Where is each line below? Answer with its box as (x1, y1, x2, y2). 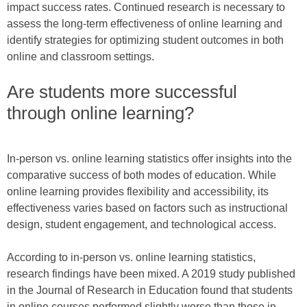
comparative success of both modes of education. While (7, 169, 276, 182)
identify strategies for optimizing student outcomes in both (7, 34, 284, 47)
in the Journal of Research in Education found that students (7, 284, 293, 297)
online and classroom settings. (7, 51, 154, 63)
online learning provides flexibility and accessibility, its (7, 186, 269, 198)
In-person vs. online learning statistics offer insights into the (7, 153, 292, 165)
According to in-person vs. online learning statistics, (7, 251, 256, 264)
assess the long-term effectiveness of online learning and (7, 18, 282, 30)
